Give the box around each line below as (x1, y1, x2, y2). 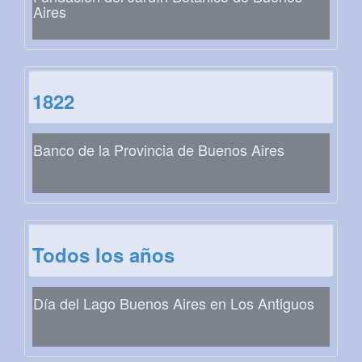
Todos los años (32, 241, 175, 269)
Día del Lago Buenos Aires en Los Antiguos (33, 293, 314, 314)
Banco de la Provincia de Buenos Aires (33, 139, 284, 161)
